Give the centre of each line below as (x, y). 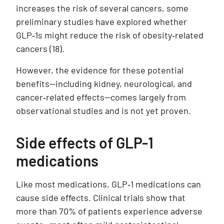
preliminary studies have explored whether (101, 22)
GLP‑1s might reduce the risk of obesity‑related (110, 35)
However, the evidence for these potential (100, 70)
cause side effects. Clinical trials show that (101, 198)
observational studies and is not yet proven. (103, 111)
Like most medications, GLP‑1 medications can (108, 184)
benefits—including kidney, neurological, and (104, 84)
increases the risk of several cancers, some (102, 8)
